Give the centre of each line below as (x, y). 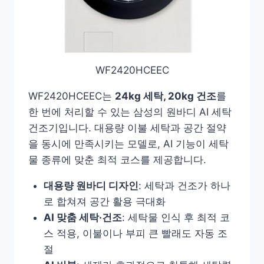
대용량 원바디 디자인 (91, 185)
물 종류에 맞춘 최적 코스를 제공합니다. (117, 159)
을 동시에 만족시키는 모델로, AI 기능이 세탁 (128, 143)
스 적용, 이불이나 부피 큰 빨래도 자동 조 (135, 233)
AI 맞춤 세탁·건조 (82, 217)
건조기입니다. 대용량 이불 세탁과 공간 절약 (127, 128)
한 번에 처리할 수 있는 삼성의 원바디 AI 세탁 (130, 112)
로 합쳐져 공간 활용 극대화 (104, 201)
